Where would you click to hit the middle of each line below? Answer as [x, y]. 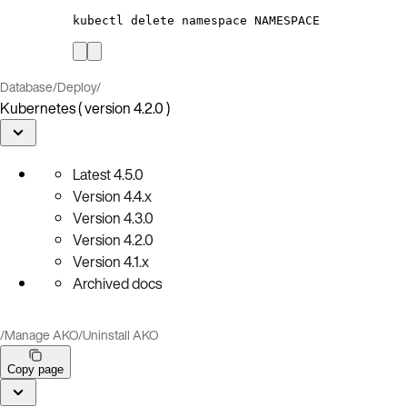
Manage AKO [41, 334]
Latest [92, 174]
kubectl [98, 20]
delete [153, 20]
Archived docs [117, 283]
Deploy [77, 86]
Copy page [35, 369]
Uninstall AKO [121, 334]
